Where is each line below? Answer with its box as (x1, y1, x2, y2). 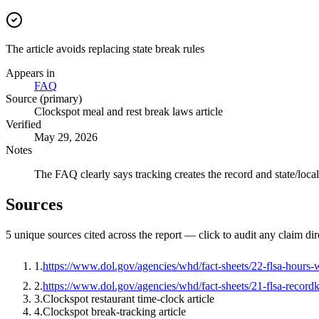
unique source (11, 228, 77, 241)
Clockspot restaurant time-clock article (43, 292, 214, 305)
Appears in (6, 67, 55, 80)
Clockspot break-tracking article (43, 305, 186, 318)
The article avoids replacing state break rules (6, 43, 204, 56)
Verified (6, 118, 41, 131)
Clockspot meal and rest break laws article (34, 105, 223, 118)
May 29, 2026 (34, 131, 98, 144)
